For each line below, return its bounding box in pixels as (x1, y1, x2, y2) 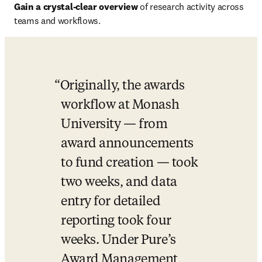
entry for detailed (61, 195, 161, 208)
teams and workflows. (14, 15, 101, 26)
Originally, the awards (60, 80, 185, 92)
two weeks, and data (61, 176, 177, 189)
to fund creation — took (61, 157, 198, 170)
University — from (61, 118, 168, 131)
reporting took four (61, 215, 171, 227)
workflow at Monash (61, 99, 180, 112)
